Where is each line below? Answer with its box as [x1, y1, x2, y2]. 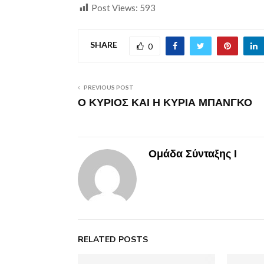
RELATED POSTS [78, 233, 148, 245]
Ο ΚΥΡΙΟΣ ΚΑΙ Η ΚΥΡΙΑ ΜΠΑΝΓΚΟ [78, 95, 252, 110]
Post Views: [91, 2, 138, 13]
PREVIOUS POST [84, 83, 134, 91]
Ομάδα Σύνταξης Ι [148, 146, 237, 161]
